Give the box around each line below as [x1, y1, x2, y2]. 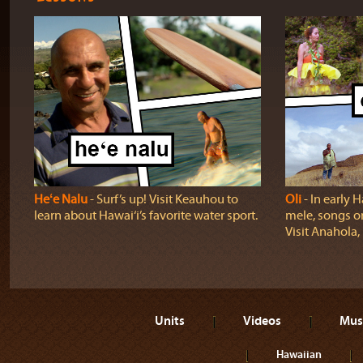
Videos [243, 312, 281, 328]
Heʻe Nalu [33, 192, 88, 207]
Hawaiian [276, 347, 322, 361]
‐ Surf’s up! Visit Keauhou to [87, 192, 238, 207]
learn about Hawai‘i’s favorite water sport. [33, 208, 258, 223]
